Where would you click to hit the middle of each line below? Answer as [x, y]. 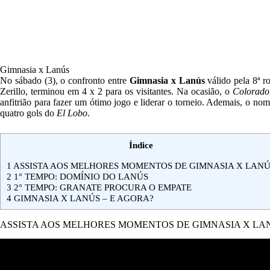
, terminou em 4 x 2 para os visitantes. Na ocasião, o [129, 92]
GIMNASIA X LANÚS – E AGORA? [83, 198]
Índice [141, 145]
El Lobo [72, 113]
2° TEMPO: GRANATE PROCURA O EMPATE [102, 187]
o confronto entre [95, 81]
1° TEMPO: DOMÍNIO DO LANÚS [80, 176]
